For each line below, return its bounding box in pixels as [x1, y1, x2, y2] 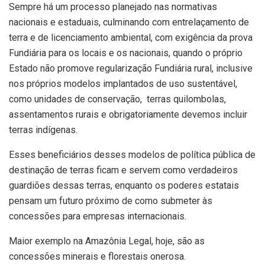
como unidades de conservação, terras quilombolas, [9, 93, 228, 105]
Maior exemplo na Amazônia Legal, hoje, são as [9, 235, 205, 247]
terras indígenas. [9, 124, 77, 135]
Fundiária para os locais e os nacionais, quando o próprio [9, 47, 243, 59]
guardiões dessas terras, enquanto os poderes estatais [9, 179, 239, 191]
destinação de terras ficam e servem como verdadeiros [9, 164, 238, 176]
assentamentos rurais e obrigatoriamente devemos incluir [9, 108, 247, 120]
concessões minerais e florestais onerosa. [9, 250, 186, 262]
